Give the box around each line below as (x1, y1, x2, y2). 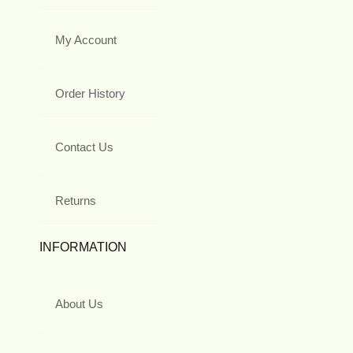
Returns (55, 193, 96, 207)
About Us (55, 296, 103, 310)
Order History (55, 86, 125, 100)
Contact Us (55, 139, 113, 154)
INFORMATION (39, 240, 127, 254)
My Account (55, 32, 117, 46)
